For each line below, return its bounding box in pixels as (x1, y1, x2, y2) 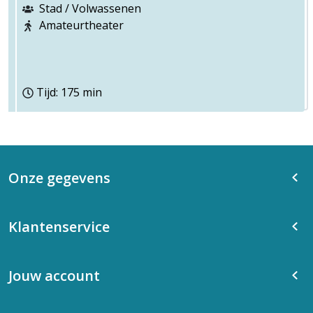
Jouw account (8, 266, 100, 285)
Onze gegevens (8, 168, 110, 187)
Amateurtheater (39, 17, 124, 33)
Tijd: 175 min (36, 85, 102, 100)
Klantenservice (8, 217, 110, 236)
